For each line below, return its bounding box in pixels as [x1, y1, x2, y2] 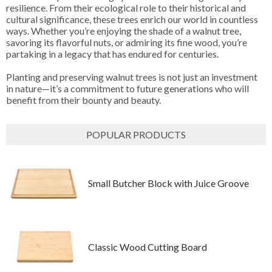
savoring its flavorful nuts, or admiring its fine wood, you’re [6, 36, 247, 48]
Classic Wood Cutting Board [88, 240, 207, 253]
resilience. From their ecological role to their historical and [6, 1, 246, 13]
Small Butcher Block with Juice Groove [88, 177, 249, 189]
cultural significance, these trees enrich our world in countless [6, 13, 258, 25]
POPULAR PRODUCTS [86, 128, 186, 140]
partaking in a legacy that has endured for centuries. [6, 47, 219, 59]
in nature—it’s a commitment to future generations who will [6, 82, 249, 94]
